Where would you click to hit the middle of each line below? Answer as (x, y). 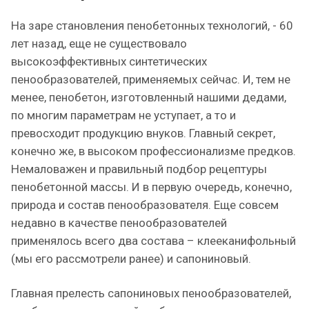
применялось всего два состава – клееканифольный (153, 241)
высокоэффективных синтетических (109, 61)
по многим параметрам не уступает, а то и (123, 115)
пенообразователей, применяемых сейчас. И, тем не (151, 79)
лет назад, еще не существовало (99, 43)
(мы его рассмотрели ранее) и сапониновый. (131, 259)
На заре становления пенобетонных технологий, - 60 (152, 26)
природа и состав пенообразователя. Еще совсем (145, 205)
